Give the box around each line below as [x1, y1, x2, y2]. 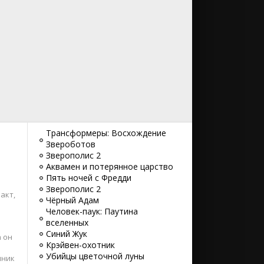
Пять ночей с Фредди [46, 172, 131, 183]
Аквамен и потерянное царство [46, 161, 173, 172]
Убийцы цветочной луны [46, 250, 144, 262]
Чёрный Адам [46, 194, 99, 206]
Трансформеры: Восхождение [46, 127, 166, 138]
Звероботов [46, 138, 95, 150]
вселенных [46, 217, 88, 228]
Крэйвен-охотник [46, 239, 115, 250]
